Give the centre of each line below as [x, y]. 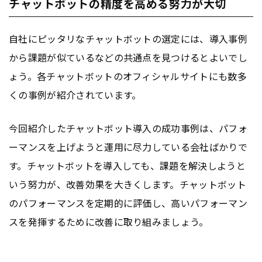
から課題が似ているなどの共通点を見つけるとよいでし [128, 58]
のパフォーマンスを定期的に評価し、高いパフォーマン [128, 203]
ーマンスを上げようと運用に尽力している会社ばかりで [128, 147]
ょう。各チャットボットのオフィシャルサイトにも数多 [128, 76]
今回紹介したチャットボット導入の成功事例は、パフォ [128, 128]
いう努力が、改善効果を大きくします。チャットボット [128, 185]
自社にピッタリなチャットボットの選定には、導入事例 [128, 39]
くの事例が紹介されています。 [75, 95]
